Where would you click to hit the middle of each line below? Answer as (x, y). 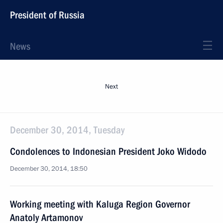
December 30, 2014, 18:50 (49, 169)
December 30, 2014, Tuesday (67, 130)
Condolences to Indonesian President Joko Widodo (108, 151)
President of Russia (47, 15)
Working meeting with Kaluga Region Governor (100, 204)
